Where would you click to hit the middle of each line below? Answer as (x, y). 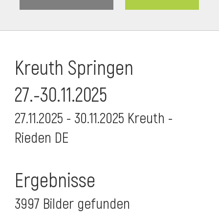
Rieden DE (42, 138)
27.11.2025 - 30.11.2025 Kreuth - (94, 119)
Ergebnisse (55, 181)
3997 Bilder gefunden (72, 204)
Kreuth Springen (74, 69)
